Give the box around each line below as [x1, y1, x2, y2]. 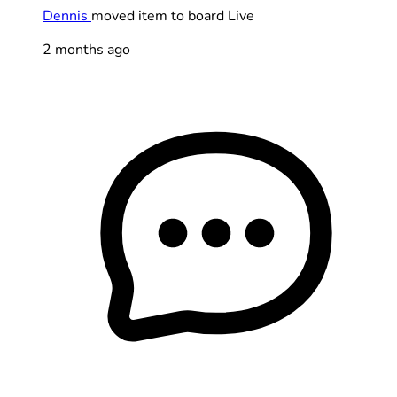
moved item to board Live [91, 5, 254, 26]
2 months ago [43, 39, 130, 59]
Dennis [43, 5, 91, 26]
